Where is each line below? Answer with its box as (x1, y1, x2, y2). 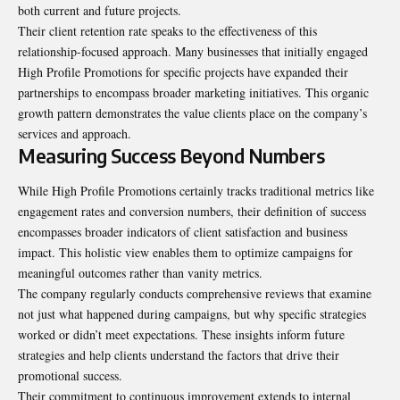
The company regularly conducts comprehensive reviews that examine (18, 285, 371, 303)
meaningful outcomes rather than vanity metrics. (18, 264, 262, 282)
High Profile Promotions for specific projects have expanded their (18, 62, 348, 80)
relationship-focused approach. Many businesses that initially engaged (18, 42, 368, 60)
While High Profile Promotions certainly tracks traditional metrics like (18, 182, 374, 200)
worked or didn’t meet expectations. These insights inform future (18, 326, 345, 344)
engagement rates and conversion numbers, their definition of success (18, 203, 366, 221)
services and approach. (18, 124, 131, 142)
